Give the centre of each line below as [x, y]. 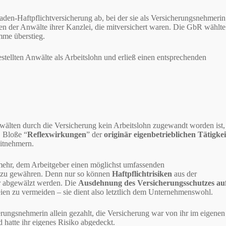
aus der [185, 174]
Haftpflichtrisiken [142, 174]
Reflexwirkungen [57, 134]
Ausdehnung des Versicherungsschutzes [147, 183]
